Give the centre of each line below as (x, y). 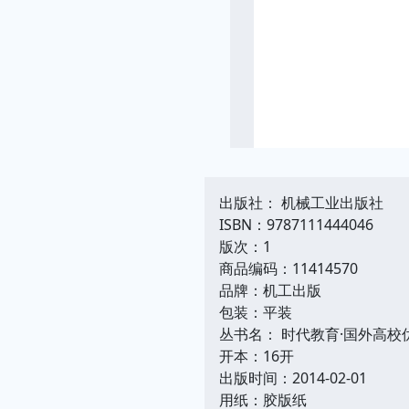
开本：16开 (257, 356)
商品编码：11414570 (288, 268)
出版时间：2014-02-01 (293, 378)
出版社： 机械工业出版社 (301, 203)
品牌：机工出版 (270, 290)
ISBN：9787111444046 (296, 225)
